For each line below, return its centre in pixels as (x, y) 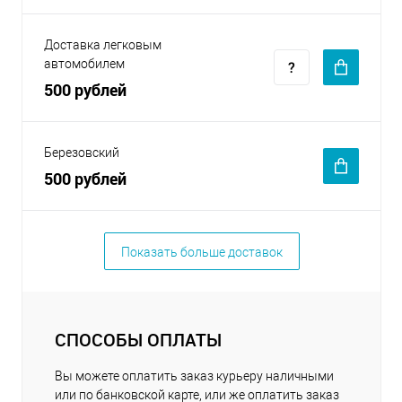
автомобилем (84, 63)
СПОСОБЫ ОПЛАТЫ (138, 339)
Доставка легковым (103, 44)
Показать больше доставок (201, 252)
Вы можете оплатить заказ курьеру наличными (194, 376)
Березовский (82, 152)
